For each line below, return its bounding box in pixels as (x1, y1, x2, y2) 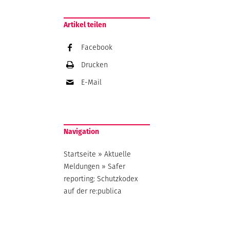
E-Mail (81, 77, 102, 88)
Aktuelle (104, 149, 131, 160)
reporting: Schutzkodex (64, 174, 138, 184)
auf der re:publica (64, 186, 122, 197)
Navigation (64, 126, 100, 137)
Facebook (81, 42, 113, 53)
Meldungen (64, 161, 100, 172)
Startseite (64, 149, 97, 160)
